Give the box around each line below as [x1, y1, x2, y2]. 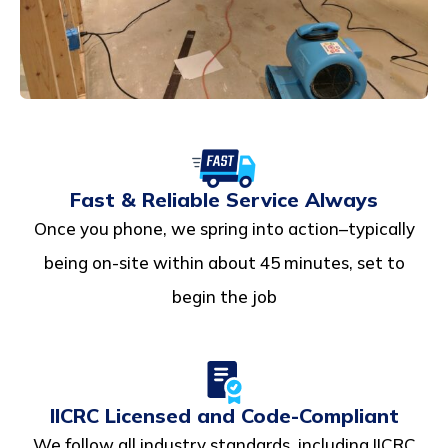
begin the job [171, 285, 277, 307]
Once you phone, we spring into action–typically [33, 217, 415, 239]
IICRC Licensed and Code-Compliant [49, 402, 399, 428]
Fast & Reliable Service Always [70, 186, 378, 212]
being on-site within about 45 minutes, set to [43, 251, 405, 273]
